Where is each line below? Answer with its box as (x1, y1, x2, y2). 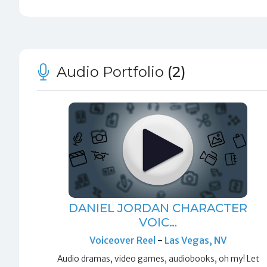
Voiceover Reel (89, 234, 157, 246)
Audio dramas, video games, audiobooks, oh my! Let (57, 253, 259, 264)
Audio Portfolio (53, 63, 168, 81)
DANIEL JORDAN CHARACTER (69, 200, 248, 215)
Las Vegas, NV (164, 234, 227, 246)
